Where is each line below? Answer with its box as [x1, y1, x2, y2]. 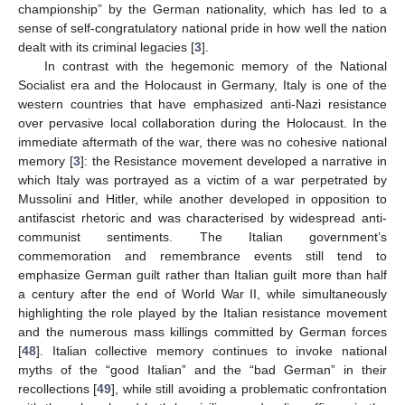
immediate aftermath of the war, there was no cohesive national [18, 134, 387, 149]
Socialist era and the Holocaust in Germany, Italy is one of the [18, 77, 387, 92]
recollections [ [18, 381, 98, 396]
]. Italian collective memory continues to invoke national [36, 343, 387, 358]
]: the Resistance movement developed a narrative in [80, 153, 387, 168]
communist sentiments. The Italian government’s [18, 229, 387, 244]
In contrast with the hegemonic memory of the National [43, 58, 387, 73]
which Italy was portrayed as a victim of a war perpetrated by [18, 172, 387, 187]
